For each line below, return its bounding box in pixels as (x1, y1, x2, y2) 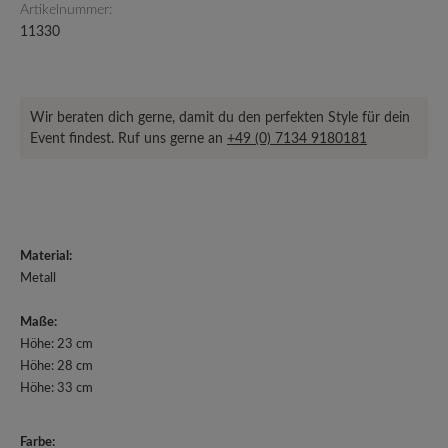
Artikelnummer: (20, 3, 112, 17)
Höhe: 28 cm (20, 360, 93, 373)
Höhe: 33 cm (20, 382, 93, 395)
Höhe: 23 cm (20, 338, 93, 351)
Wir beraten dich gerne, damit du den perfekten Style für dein (30, 110, 410, 125)
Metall (20, 272, 56, 285)
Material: (20, 250, 72, 263)
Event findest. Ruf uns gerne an (30, 131, 227, 146)
